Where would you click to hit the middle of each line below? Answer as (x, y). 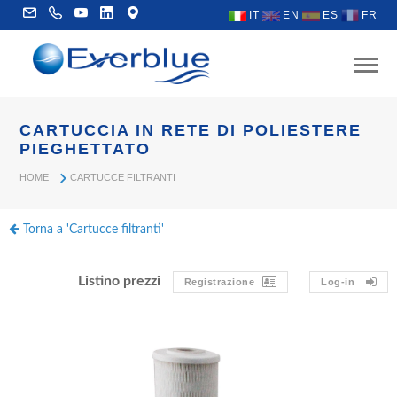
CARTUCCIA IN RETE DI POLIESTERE (191, 130)
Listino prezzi (119, 280)
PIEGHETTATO (86, 148)
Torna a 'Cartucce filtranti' (92, 229)
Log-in (338, 281)
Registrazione (219, 281)
